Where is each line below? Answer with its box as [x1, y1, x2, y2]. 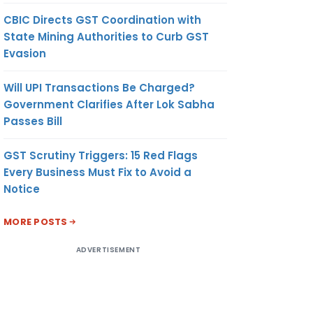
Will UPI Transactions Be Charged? [3, 80, 195, 95]
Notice [3, 181, 40, 196]
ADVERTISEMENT [75, 244, 141, 255]
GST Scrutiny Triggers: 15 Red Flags [3, 147, 198, 163]
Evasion [3, 45, 46, 61]
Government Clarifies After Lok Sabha [3, 96, 214, 112]
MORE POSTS [3, 214, 68, 228]
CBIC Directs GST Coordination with [3, 12, 201, 27]
